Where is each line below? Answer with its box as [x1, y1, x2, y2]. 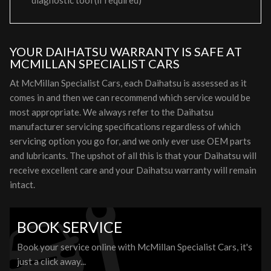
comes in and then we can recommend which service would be [10, 92, 250, 103]
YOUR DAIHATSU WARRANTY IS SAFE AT [10, 44, 242, 59]
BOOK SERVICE [17, 218, 122, 236]
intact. [10, 179, 35, 190]
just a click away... [17, 256, 86, 267]
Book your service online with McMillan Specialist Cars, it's [17, 241, 252, 252]
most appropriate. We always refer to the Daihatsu [10, 106, 214, 117]
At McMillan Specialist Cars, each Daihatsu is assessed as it [10, 77, 247, 88]
